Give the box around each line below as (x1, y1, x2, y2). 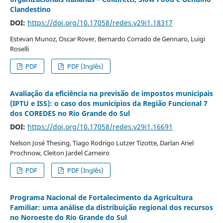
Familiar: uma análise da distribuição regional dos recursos (9, 203, 213, 213)
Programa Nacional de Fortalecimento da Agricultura (9, 193, 193, 203)
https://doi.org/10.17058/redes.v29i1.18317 (27, 18, 173, 28)
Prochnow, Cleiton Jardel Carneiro (9, 148, 110, 158)
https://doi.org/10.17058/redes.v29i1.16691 (27, 122, 173, 132)
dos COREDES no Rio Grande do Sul (9, 109, 130, 118)
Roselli (9, 44, 29, 54)
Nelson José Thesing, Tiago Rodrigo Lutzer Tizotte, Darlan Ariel (9, 138, 194, 148)
